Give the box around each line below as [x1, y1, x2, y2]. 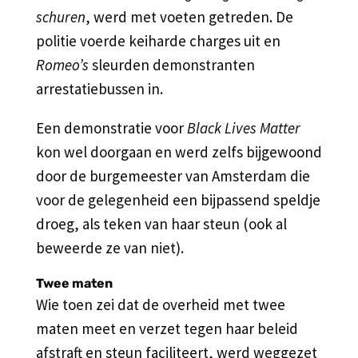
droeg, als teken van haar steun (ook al [35, 213, 287, 233]
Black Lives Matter [186, 117, 300, 137]
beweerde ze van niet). [35, 237, 184, 257]
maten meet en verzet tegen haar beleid [35, 318, 298, 338]
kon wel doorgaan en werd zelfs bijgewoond [35, 141, 322, 161]
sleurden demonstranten [88, 54, 255, 74]
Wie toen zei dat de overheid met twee [35, 294, 285, 314]
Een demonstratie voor [35, 117, 187, 137]
